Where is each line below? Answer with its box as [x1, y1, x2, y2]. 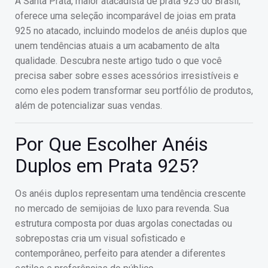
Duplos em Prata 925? [15, 154, 199, 177]
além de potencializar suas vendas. [15, 100, 162, 111]
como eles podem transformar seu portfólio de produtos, [15, 85, 253, 96]
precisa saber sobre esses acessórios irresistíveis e [15, 70, 239, 81]
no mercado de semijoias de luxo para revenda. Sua [15, 203, 229, 214]
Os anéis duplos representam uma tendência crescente [15, 188, 246, 199]
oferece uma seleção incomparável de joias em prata [15, 10, 236, 22]
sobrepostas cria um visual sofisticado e [15, 233, 185, 244]
